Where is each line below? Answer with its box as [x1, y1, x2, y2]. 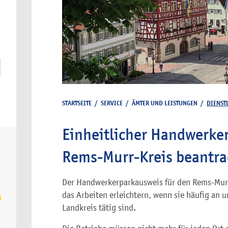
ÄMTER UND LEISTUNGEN [132, 99, 197, 107]
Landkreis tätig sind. [62, 203, 136, 213]
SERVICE [101, 99, 123, 107]
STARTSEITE [62, 99, 92, 107]
